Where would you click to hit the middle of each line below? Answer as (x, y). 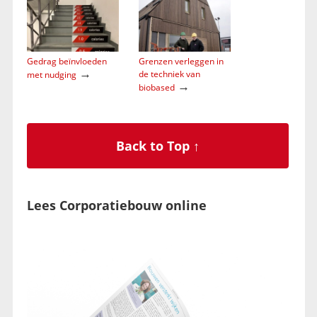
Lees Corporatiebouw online (116, 206)
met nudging (51, 74)
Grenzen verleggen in (181, 61)
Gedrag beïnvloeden (67, 61)
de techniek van (169, 74)
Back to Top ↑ (157, 146)
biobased (156, 87)
